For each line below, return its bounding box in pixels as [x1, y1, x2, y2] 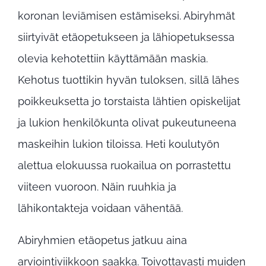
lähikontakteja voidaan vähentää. [18, 202, 183, 214]
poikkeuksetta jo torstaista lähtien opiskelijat [18, 95, 240, 107]
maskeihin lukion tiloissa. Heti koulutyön [18, 138, 220, 150]
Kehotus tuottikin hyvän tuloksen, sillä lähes [18, 74, 239, 86]
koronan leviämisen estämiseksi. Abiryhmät [18, 9, 235, 22]
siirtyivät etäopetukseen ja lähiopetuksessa [18, 31, 235, 43]
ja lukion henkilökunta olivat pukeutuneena [18, 116, 236, 129]
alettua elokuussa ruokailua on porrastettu [18, 159, 231, 172]
